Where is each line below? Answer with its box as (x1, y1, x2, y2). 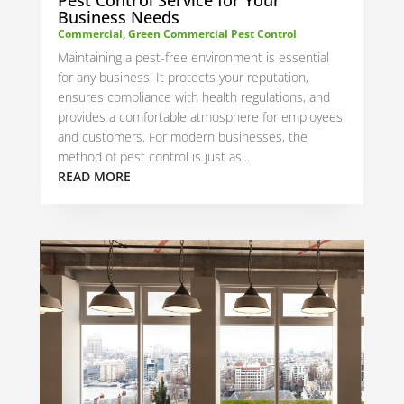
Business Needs (57, 5, 179, 28)
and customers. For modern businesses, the (57, 127, 308, 145)
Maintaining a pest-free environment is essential (57, 48, 329, 66)
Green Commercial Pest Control (127, 25, 297, 41)
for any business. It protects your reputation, (57, 68, 308, 86)
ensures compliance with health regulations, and (57, 87, 330, 106)
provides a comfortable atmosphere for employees (57, 107, 343, 125)
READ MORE (57, 167, 131, 185)
